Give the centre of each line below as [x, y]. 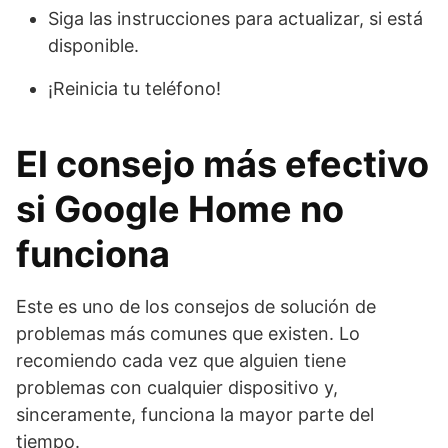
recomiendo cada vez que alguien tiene [181, 360]
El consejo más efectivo [222, 164]
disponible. [93, 45]
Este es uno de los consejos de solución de [196, 306]
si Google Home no [180, 209]
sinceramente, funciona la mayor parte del [195, 414]
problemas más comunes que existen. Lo [188, 333]
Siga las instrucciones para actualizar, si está [235, 18]
